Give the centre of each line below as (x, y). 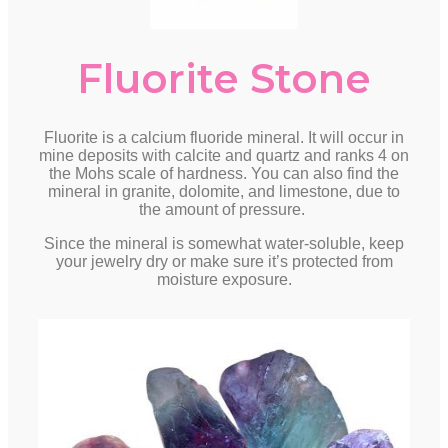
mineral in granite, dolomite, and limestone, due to (224, 191)
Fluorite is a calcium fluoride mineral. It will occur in (224, 137)
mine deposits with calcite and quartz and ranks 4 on (224, 155)
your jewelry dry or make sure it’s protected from (224, 261)
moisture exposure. (224, 279)
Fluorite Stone (224, 78)
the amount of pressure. (224, 209)
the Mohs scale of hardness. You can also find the (224, 173)
